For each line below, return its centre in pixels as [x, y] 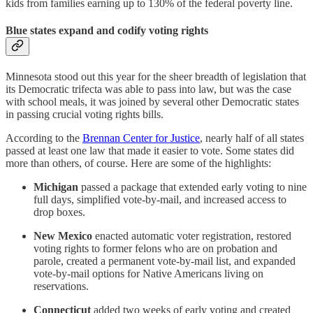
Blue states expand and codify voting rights [107, 30]
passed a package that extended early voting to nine [192, 187]
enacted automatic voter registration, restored [192, 236]
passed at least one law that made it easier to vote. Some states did [150, 151]
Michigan [56, 187]
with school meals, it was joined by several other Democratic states [152, 102]
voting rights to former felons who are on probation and [155, 249]
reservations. [61, 286]
